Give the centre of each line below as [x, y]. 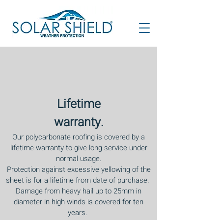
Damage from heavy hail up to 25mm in [79, 191]
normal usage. [79, 159]
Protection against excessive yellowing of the [79, 169]
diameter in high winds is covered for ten [79, 202]
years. [79, 213]
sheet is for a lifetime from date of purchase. [79, 180]
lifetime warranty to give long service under [79, 148]
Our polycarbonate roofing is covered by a [79, 137]
